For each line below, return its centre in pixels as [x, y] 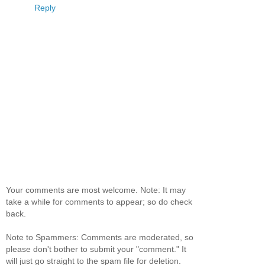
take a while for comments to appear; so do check [99, 201]
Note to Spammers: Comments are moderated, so [100, 237]
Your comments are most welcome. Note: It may [96, 190]
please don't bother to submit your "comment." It [96, 249]
